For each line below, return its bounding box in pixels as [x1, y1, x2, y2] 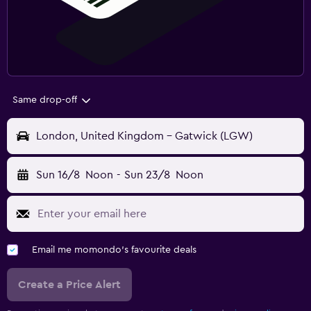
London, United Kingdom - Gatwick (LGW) [36, 131, 253, 142]
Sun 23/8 [124, 169, 170, 181]
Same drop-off [12, 95, 77, 106]
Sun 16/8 [36, 169, 80, 181]
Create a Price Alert [18, 279, 121, 291]
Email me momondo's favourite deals [32, 245, 196, 255]
